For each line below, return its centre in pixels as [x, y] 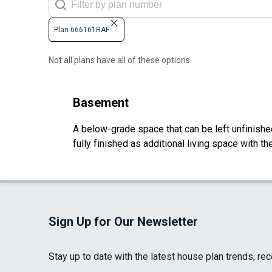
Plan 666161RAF [82, 30]
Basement [101, 103]
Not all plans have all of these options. [120, 60]
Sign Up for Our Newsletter [123, 222]
